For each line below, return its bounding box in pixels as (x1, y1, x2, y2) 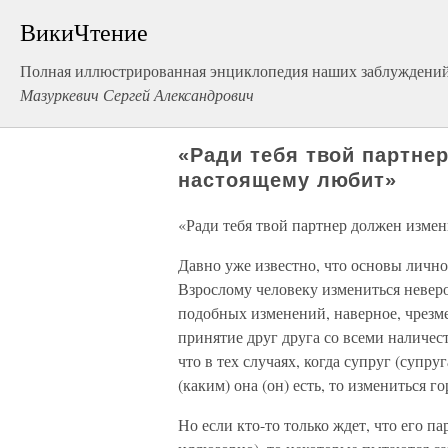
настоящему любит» (178, 169, 398, 191)
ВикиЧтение (20, 16, 148, 48)
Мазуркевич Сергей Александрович (20, 84, 254, 105)
